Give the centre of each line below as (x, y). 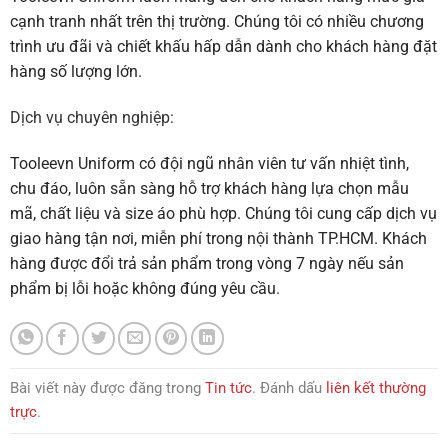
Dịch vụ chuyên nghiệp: (92, 118)
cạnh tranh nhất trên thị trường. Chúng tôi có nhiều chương (217, 22)
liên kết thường (376, 388)
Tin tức (228, 388)
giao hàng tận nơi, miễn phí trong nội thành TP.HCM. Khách (218, 238)
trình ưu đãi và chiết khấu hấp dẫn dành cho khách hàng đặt (223, 47)
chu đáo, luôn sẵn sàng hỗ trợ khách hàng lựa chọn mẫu (209, 188)
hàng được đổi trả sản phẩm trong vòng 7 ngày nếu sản (207, 263)
